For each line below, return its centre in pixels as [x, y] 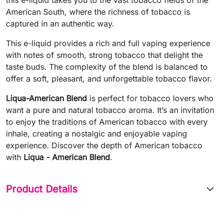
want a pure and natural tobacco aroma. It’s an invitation [110, 110]
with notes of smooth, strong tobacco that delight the [104, 55]
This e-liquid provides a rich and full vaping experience [108, 43]
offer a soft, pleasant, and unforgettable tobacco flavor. [109, 78]
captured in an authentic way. [60, 23]
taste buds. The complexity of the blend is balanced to [107, 67]
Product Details [42, 189]
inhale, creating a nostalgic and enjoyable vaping [96, 133]
